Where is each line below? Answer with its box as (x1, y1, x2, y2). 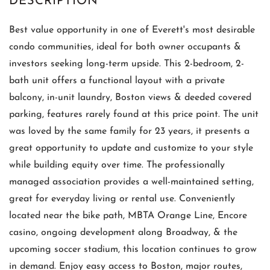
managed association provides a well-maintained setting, (9, 177, 254, 187)
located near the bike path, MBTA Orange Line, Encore (9, 210, 247, 221)
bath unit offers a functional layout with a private (9, 75, 225, 86)
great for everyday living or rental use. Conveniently (9, 193, 235, 204)
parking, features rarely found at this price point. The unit (9, 109, 259, 119)
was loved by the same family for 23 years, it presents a (9, 126, 250, 136)
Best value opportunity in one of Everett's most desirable (9, 25, 255, 35)
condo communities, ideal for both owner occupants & (9, 42, 241, 52)
